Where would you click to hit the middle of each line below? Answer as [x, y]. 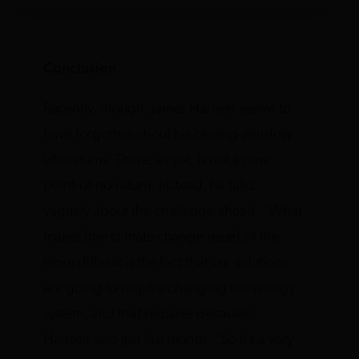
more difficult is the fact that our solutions [166, 263]
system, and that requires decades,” [151, 314]
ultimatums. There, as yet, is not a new [157, 160]
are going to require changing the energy [169, 288]
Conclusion [80, 69]
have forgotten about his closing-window [168, 135]
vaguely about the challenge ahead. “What [173, 212]
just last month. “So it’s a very [206, 340]
